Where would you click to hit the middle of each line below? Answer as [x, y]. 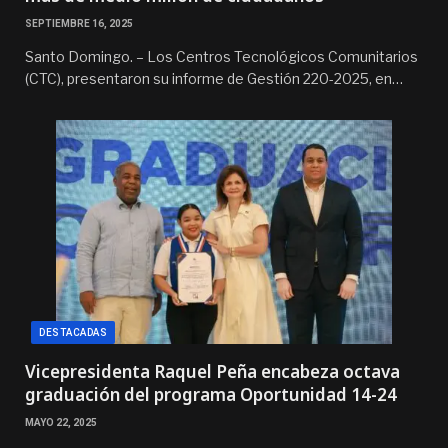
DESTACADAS [73, 332]
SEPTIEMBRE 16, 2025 [79, 23]
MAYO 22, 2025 [61, 422]
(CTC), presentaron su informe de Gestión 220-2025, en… [214, 78]
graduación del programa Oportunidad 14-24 [211, 394]
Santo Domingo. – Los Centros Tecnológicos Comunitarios [221, 56]
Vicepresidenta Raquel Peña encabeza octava [212, 371]
